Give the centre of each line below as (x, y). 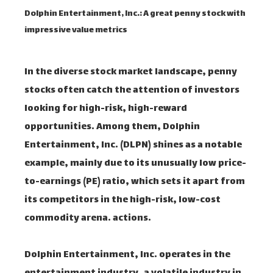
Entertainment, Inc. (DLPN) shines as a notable (133, 145)
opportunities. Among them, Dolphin (112, 127)
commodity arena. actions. (88, 218)
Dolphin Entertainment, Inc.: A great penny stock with (135, 14)
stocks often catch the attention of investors (132, 90)
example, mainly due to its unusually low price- (135, 164)
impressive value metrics (76, 30)
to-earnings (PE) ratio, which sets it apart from (135, 182)
